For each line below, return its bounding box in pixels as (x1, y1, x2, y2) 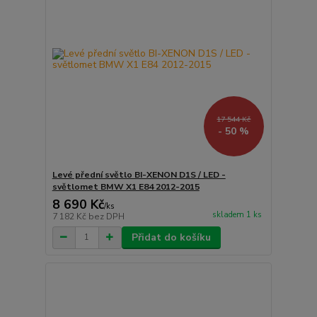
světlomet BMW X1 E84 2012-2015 (52, 180, 200, 192)
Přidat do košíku (131, 230, 211, 244)
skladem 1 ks (212, 209, 262, 220)
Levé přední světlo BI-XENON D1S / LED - (52, 168, 226, 180)
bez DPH (88, 210, 125, 222)
